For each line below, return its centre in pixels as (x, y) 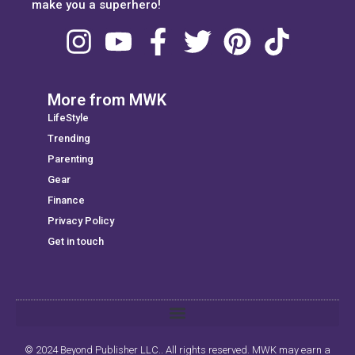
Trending (69, 138)
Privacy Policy (81, 220)
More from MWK (107, 99)
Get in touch (76, 241)
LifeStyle (68, 117)
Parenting (71, 158)
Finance (66, 200)
